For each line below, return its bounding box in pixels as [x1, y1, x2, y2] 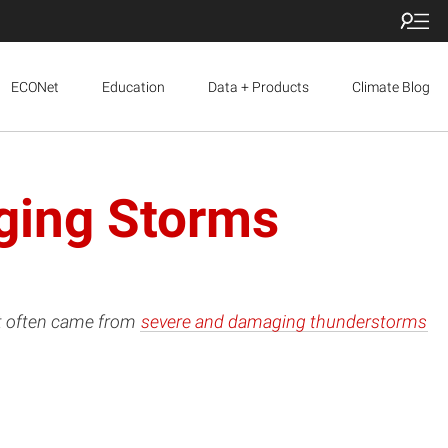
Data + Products [208, 78, 309, 95]
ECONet [11, 78, 59, 95]
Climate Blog [352, 78, 430, 95]
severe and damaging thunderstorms [141, 311, 427, 332]
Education [102, 78, 165, 95]
